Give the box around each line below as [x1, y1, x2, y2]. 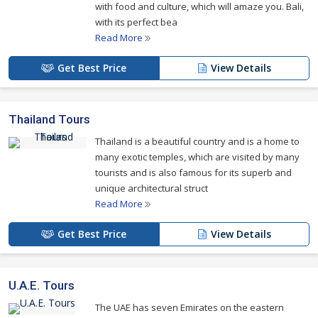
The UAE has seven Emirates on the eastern [95, 301, 284, 314]
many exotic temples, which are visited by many [95, 150, 300, 163]
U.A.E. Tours [9, 278, 75, 292]
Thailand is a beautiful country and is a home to [95, 135, 300, 148]
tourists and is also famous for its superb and [95, 166, 292, 179]
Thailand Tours [9, 112, 90, 126]
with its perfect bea [95, 16, 177, 28]
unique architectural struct [95, 182, 208, 194]
